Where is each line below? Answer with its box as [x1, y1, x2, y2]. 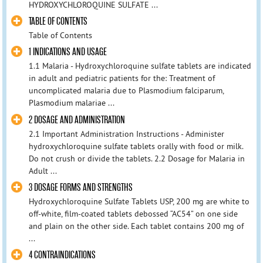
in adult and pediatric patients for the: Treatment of [28, 73, 215, 84]
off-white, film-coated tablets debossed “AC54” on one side [28, 208, 238, 219]
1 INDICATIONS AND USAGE [28, 46, 107, 59]
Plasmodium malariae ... [28, 97, 114, 109]
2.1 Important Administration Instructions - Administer [28, 128, 224, 139]
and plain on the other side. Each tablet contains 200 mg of [28, 220, 244, 231]
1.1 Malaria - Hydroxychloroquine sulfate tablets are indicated [28, 60, 251, 72]
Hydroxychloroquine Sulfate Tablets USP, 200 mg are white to [28, 195, 249, 207]
